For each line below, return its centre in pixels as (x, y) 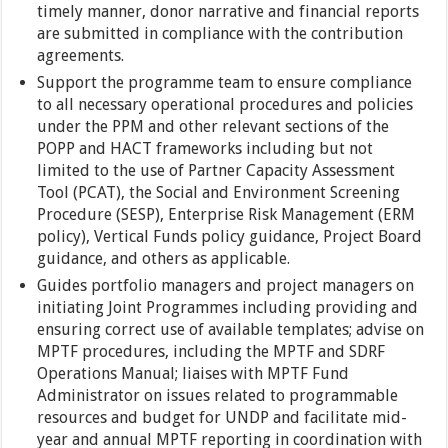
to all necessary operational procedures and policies (225, 104)
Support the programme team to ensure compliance (225, 82)
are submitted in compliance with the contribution (220, 33)
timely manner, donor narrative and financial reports (228, 11)
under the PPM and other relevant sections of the (213, 126)
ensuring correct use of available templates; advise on (231, 329)
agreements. (81, 55)
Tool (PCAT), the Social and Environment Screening (219, 192)
